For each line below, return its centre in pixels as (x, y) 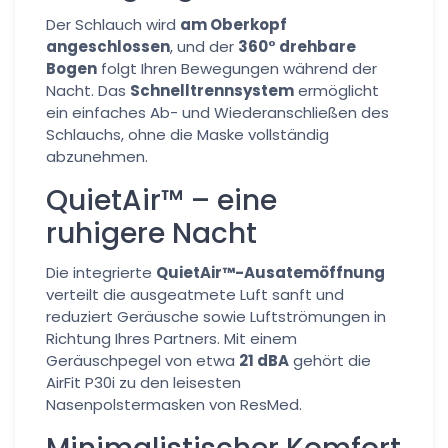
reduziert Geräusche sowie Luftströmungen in (216, 316)
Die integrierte (101, 272)
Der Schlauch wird (113, 24)
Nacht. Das (88, 90)
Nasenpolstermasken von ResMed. (174, 404)
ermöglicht (336, 90)
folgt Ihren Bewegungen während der (237, 68)
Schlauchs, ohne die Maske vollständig (187, 134)
